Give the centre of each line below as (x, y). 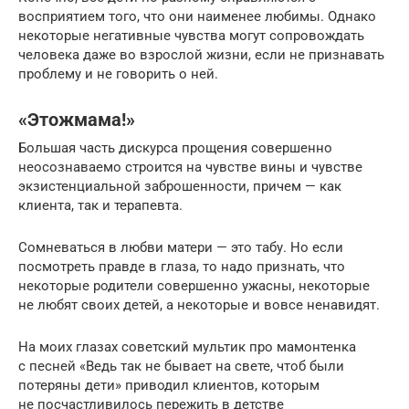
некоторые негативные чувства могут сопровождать (191, 35)
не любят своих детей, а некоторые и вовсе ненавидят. (199, 304)
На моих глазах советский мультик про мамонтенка (187, 346)
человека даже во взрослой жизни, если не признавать (201, 54)
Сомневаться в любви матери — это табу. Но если (181, 247)
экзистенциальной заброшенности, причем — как (180, 186)
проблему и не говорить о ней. (118, 73)
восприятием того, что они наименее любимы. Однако (197, 16)
